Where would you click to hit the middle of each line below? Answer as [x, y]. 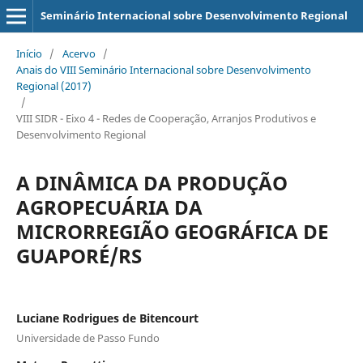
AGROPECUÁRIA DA [109, 207]
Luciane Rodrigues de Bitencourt [107, 318]
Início [29, 53]
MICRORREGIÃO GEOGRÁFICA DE [172, 231]
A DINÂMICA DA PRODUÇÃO [152, 182]
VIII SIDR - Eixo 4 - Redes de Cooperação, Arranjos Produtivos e [166, 118]
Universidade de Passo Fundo [88, 337]
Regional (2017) [53, 85]
